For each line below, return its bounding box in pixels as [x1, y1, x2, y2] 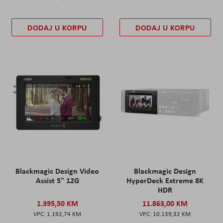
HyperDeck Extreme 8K [126, 174, 204, 186]
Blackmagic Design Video [15, 165, 100, 176]
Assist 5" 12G [35, 174, 79, 186]
